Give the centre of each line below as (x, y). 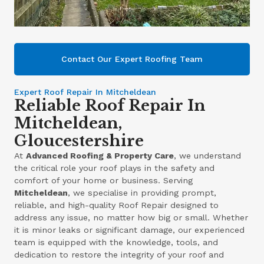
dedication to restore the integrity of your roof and (119, 255)
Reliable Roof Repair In (110, 106)
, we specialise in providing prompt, (142, 193)
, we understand (208, 156)
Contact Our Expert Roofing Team (132, 59)
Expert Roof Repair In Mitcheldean (85, 92)
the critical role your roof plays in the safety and (115, 168)
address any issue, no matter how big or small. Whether (131, 218)
